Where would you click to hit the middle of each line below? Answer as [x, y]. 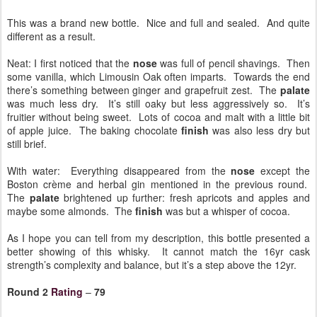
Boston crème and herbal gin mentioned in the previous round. [158, 184]
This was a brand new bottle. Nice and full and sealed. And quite [158, 22]
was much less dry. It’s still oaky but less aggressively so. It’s [158, 103]
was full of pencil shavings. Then [234, 63]
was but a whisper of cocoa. [226, 211]
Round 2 [29, 291]
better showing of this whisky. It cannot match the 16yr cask [158, 251]
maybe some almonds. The [71, 211]
